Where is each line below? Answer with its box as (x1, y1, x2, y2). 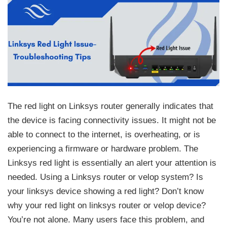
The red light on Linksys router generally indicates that (8, 101, 213, 111)
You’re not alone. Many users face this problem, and (8, 214, 204, 224)
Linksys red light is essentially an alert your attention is (8, 158, 216, 168)
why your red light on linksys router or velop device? (8, 200, 206, 210)
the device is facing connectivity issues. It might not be (8, 115, 216, 125)
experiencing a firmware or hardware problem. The (8, 143, 198, 154)
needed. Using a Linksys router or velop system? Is (8, 172, 203, 182)
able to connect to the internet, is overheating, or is (8, 129, 200, 139)
